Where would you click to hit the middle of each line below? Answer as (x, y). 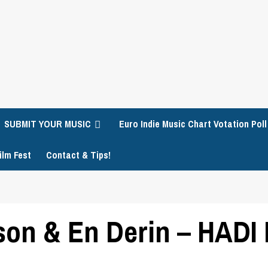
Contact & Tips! (78, 155)
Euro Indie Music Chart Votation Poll (193, 124)
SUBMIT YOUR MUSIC (48, 124)
